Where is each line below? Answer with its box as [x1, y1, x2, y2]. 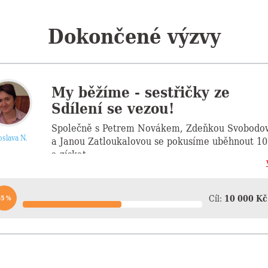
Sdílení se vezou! [51, 96, 174, 120]
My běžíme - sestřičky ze [51, 80, 230, 103]
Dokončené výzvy [47, 19, 221, 52]
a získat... [51, 146, 95, 162]
